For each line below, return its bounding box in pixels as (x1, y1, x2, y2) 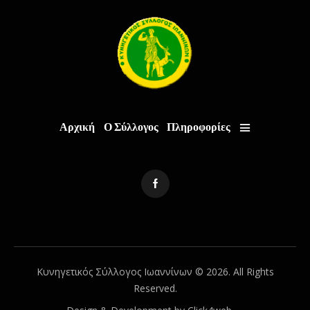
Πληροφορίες (167, 121, 231, 134)
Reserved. (133, 282, 177, 295)
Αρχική (59, 121, 95, 134)
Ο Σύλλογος (103, 121, 158, 134)
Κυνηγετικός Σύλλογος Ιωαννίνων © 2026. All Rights (36, 265, 274, 278)
